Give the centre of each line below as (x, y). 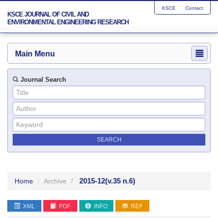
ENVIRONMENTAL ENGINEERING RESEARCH (68, 22)
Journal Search (42, 80)
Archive (55, 181)
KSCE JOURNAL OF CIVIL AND (48, 14)
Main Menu (35, 54)
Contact (194, 8)
